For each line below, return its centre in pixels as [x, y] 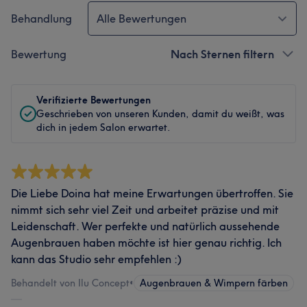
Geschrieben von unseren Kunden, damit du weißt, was [160, 114]
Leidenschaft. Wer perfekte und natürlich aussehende [145, 226]
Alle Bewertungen [142, 19]
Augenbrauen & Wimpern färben [214, 283]
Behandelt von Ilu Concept [70, 283]
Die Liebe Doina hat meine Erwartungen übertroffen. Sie [152, 193]
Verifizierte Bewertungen [94, 100]
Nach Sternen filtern [222, 54]
